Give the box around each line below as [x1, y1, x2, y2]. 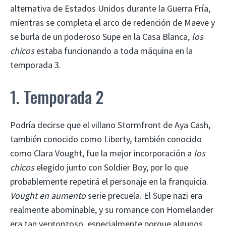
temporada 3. [10, 59, 61, 71]
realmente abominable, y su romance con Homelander [10, 203, 213, 215]
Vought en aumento [10, 189, 86, 201]
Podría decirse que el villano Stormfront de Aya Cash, [10, 119, 210, 131]
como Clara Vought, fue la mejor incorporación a [10, 147, 194, 159]
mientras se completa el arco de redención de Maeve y [10, 16, 215, 28]
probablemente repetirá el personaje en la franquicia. [10, 175, 208, 187]
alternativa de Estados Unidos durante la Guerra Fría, [10, 2, 210, 14]
